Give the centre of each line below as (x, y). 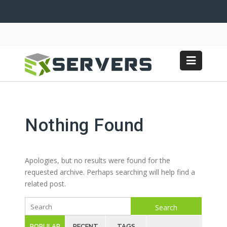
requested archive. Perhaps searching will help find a (110, 172)
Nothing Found (84, 125)
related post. (45, 184)
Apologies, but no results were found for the (98, 160)
